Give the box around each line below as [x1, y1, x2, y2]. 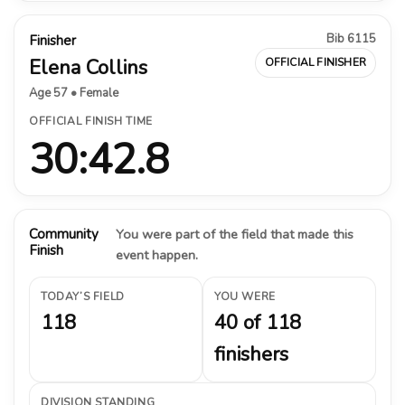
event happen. [115, 245, 198, 264]
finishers [214, 340, 288, 368]
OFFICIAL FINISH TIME [29, 113, 153, 128]
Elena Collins [29, 53, 147, 81]
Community [29, 224, 99, 243]
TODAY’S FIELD [41, 288, 125, 304]
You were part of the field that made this [115, 224, 353, 243]
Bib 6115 [326, 30, 376, 47]
